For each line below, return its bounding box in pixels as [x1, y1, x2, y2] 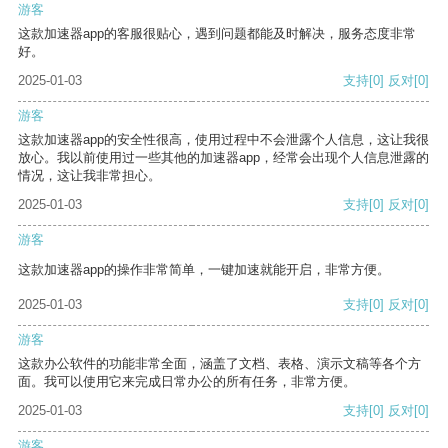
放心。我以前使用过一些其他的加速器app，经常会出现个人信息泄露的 [18, 150, 429, 166]
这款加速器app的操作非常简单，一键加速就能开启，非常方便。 [18, 262, 390, 278]
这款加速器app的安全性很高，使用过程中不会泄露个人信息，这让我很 [18, 132, 429, 148]
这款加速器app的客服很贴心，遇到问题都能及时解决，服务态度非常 [18, 26, 416, 42]
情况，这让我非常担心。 [18, 168, 161, 184]
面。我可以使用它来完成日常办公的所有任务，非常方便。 [18, 374, 356, 390]
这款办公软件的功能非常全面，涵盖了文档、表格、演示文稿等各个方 [18, 356, 421, 372]
